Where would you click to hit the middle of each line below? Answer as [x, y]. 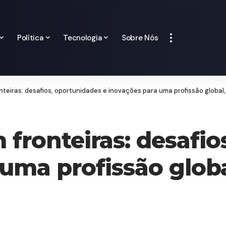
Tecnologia [82, 38]
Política [30, 38]
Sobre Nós [140, 38]
